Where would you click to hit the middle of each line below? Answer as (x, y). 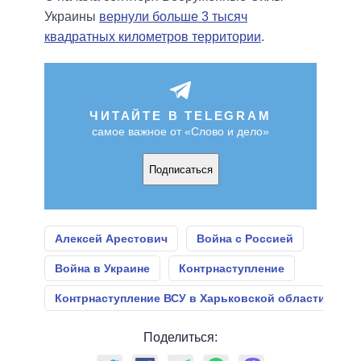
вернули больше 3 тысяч (173, 17)
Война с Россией (245, 239)
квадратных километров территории (153, 37)
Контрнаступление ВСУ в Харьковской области (190, 299)
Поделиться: (180, 338)
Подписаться (180, 169)
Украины (72, 17)
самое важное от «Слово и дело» (180, 132)
